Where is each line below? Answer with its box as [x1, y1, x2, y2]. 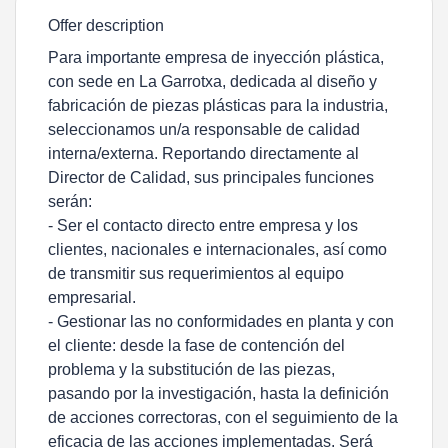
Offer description [48, 17, 164, 34]
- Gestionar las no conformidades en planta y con [48, 313, 394, 330]
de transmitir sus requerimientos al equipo [48, 265, 344, 282]
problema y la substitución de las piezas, [48, 361, 335, 378]
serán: [48, 193, 92, 210]
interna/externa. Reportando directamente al [48, 145, 359, 162]
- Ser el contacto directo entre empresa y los [48, 217, 358, 234]
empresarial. [48, 289, 136, 306]
